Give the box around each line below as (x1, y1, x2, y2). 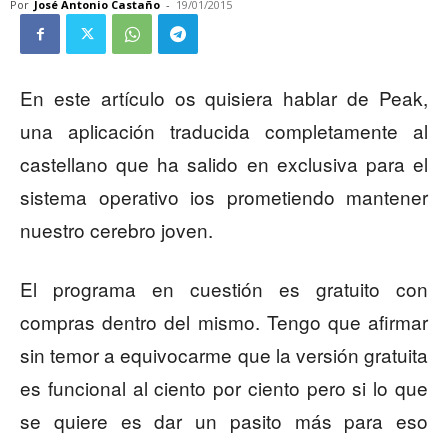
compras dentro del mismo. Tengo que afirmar (20, 308, 428, 336)
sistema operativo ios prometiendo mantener (20, 183, 428, 211)
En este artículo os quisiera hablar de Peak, (20, 84, 428, 112)
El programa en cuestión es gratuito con (20, 275, 428, 303)
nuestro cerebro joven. (20, 216, 213, 244)
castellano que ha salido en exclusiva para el (20, 150, 428, 178)
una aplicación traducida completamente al (20, 117, 428, 145)
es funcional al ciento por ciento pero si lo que (20, 374, 428, 402)
